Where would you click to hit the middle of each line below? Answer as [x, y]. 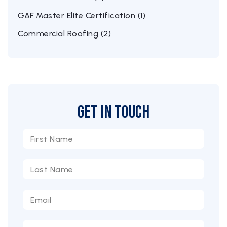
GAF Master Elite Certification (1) [82, 16]
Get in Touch [113, 112]
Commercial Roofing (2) [64, 34]
